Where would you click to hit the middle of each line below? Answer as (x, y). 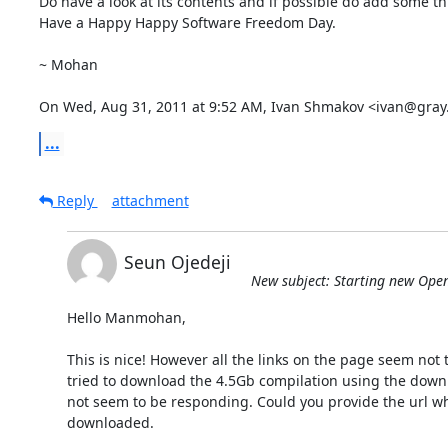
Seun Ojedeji (177, 261)
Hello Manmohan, (126, 317)
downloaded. (110, 422)
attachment (150, 200)
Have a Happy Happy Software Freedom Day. (187, 22)
